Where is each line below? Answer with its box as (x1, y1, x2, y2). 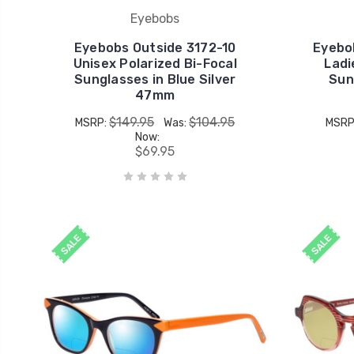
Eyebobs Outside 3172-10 (73, 40, 236, 55)
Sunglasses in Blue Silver (74, 71, 236, 87)
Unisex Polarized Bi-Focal (73, 55, 237, 71)
